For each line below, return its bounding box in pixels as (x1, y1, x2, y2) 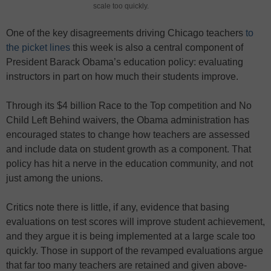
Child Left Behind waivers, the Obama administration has (6, 115, 249, 125)
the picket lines (6, 42, 70, 53)
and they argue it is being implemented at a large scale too (6, 231, 255, 241)
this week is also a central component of (70, 42, 243, 53)
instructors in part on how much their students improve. (6, 71, 238, 82)
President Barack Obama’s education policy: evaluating (6, 57, 243, 67)
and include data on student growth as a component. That (6, 144, 251, 154)
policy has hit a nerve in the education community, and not (6, 158, 253, 169)
